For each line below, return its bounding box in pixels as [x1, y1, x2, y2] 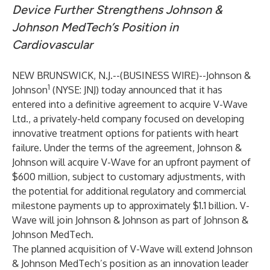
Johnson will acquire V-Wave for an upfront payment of [12, 156, 251, 168]
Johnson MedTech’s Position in [12, 20, 178, 34]
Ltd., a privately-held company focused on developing [12, 113, 244, 125]
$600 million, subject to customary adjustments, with [12, 171, 245, 183]
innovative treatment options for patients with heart [12, 127, 239, 139]
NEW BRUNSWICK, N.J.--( [12, 69, 123, 81]
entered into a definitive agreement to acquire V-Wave [12, 98, 248, 110]
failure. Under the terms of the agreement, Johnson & [12, 142, 242, 154]
